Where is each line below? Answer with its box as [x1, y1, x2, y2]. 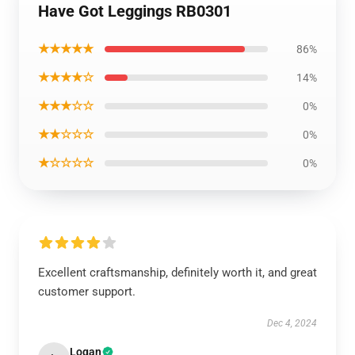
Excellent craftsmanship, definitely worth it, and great [38, 265, 317, 280]
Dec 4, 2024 [267, 318, 317, 329]
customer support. [38, 284, 136, 299]
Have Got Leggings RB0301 [38, 2, 231, 21]
